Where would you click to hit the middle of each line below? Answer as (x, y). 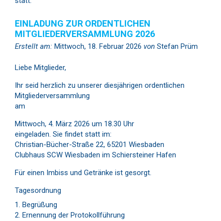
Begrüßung (40, 204)
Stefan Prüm (176, 46)
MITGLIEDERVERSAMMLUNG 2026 (85, 34)
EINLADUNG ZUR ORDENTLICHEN (83, 23)
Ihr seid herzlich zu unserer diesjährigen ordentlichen (100, 85)
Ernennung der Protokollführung (74, 215)
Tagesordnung (38, 190)
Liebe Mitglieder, (40, 68)
